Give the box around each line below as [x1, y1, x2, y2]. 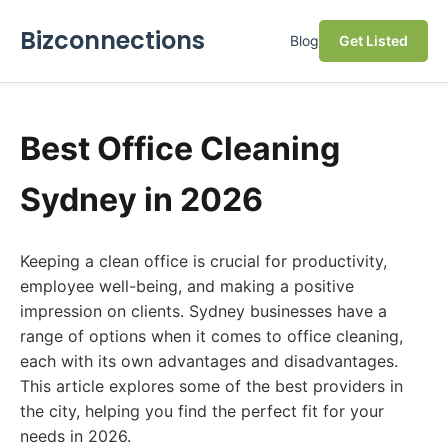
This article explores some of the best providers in [20, 376, 403, 396]
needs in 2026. [20, 426, 131, 446]
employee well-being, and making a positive [20, 276, 354, 296]
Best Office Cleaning [20, 129, 340, 168]
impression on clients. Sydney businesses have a [20, 301, 387, 321]
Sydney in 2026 [20, 180, 263, 219]
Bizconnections [20, 24, 205, 57]
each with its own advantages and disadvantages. [20, 351, 398, 371]
